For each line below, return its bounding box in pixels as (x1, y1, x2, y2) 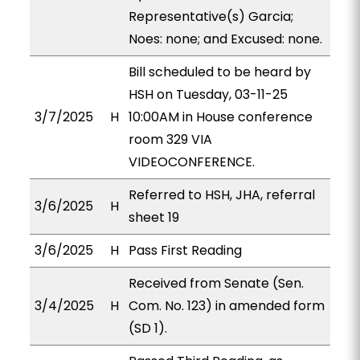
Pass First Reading (128, 241, 242, 260)
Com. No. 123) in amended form (128, 297, 325, 315)
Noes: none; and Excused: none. (128, 30, 322, 48)
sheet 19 (128, 208, 179, 227)
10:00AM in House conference (128, 108, 313, 126)
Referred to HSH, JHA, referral (128, 186, 315, 204)
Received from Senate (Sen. (128, 274, 304, 292)
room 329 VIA (128, 130, 212, 149)
